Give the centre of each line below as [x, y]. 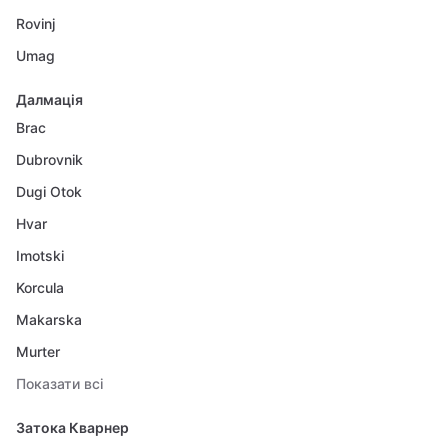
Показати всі [59, 383]
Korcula [40, 287]
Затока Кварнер [72, 427]
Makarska [49, 319]
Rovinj [35, 23]
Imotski [40, 255]
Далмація [49, 99]
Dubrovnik [49, 159]
